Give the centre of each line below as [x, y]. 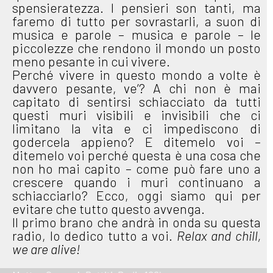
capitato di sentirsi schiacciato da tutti [136, 101]
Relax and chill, [218, 235]
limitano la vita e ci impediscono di [136, 128]
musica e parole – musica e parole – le [136, 34]
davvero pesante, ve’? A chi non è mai [136, 88]
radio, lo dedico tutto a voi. [94, 235]
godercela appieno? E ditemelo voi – [136, 141]
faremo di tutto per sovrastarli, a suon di [136, 21]
